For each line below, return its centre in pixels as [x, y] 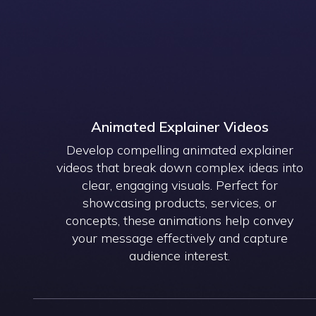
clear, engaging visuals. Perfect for [180, 185]
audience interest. [180, 255]
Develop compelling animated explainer [180, 150]
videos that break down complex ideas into [180, 167]
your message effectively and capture [180, 238]
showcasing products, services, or [180, 202]
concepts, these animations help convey [180, 220]
